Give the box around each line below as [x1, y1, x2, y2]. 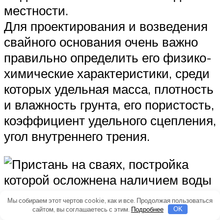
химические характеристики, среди [4, 65, 210, 81]
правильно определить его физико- [4, 49, 212, 65]
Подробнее [131, 205, 164, 213]
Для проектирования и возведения [4, 18, 208, 34]
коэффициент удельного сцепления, [4, 112, 216, 128]
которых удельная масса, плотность [4, 81, 214, 97]
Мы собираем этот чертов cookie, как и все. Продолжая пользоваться [7, 196, 213, 204]
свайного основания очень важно [4, 33, 198, 50]
